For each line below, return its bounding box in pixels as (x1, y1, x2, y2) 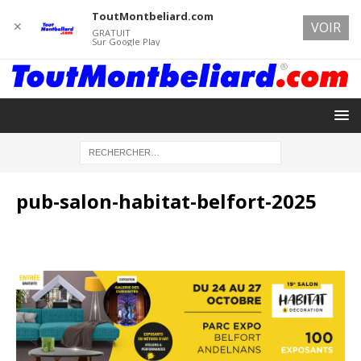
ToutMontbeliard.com (91, 9, 214, 23)
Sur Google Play (91, 35, 160, 48)
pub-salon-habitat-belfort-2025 (16, 187, 317, 214)
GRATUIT (91, 27, 131, 39)
